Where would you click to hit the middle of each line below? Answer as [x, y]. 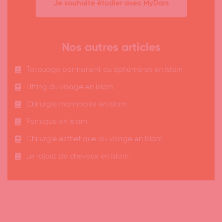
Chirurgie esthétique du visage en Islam [94, 139]
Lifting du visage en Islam [70, 87]
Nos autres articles [111, 48]
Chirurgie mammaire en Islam [76, 104]
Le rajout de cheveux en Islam [77, 156]
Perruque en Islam [56, 121]
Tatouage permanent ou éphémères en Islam [104, 69]
